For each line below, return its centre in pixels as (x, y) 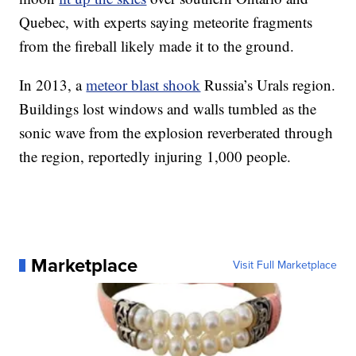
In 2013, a (53, 85)
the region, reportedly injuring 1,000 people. (155, 156)
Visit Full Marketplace (284, 265)
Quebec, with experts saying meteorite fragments (166, 22)
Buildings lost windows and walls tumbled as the (168, 108)
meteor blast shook (143, 85)
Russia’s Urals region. (268, 85)
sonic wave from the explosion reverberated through (176, 132)
